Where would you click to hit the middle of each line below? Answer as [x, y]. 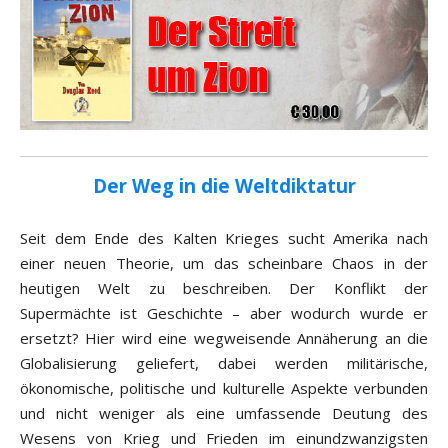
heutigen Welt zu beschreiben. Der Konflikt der [224, 288]
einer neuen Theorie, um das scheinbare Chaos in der [224, 263]
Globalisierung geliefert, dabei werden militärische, [224, 363]
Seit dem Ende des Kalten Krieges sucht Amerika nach [224, 238]
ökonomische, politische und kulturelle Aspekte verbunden [224, 388]
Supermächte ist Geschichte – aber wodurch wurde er [224, 313]
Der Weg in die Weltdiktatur [224, 186]
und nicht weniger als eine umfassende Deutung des [224, 413]
